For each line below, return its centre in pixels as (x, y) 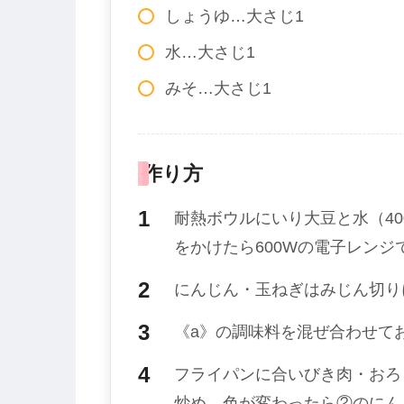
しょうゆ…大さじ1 (234, 17)
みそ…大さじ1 (218, 89)
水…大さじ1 (210, 53)
